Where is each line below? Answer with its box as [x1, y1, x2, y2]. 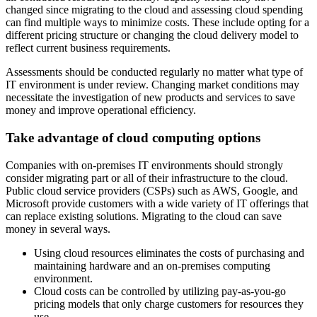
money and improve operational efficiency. [6, 104, 196, 117]
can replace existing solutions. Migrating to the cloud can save [6, 209, 282, 222]
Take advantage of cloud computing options [6, 129, 260, 145]
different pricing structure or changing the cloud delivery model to [6, 29, 299, 42]
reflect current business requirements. [6, 42, 171, 54]
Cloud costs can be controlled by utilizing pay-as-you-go [34, 284, 286, 297]
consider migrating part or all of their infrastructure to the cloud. [6, 171, 288, 184]
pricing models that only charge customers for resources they [34, 297, 304, 310]
